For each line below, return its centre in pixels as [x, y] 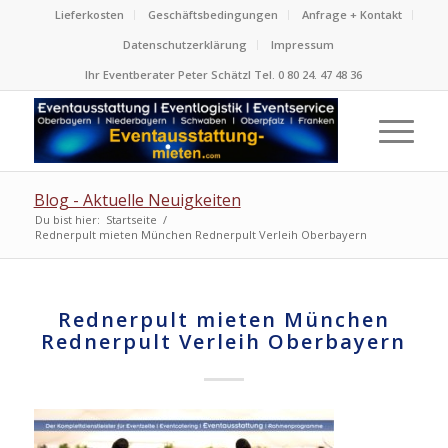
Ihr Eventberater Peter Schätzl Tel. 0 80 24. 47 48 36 [224, 74]
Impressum [303, 44]
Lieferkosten [89, 14]
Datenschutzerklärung [185, 44]
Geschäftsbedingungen [212, 14]
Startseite [131, 219]
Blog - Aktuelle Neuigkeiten [137, 200]
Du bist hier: [67, 219]
